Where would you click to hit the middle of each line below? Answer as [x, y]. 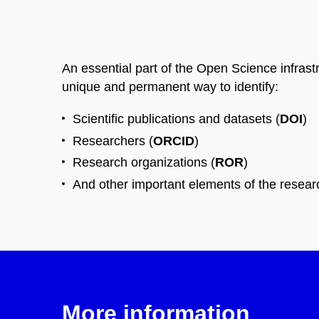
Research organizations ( [144, 163]
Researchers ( [113, 141]
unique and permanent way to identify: [170, 87]
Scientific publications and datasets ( [176, 119]
